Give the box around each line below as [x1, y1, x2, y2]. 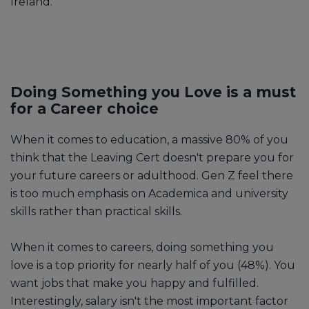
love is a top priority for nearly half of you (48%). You [10, 258, 295, 272]
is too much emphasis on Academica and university [10, 186, 288, 200]
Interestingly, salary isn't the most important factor [10, 294, 288, 308]
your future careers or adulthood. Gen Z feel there [10, 168, 293, 182]
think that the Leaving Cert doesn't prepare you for [10, 150, 294, 164]
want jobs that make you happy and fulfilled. [10, 276, 259, 290]
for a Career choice [10, 99, 163, 117]
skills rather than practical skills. [10, 204, 185, 218]
